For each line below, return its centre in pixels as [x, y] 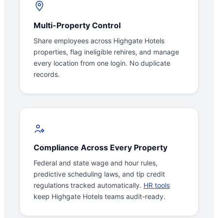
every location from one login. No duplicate [102, 63]
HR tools [157, 185]
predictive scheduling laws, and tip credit [99, 174]
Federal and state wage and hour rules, [96, 163]
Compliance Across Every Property [100, 148]
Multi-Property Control [77, 26]
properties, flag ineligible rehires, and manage [106, 52]
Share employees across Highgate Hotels [99, 41]
